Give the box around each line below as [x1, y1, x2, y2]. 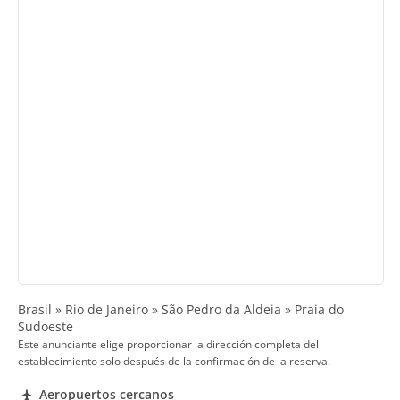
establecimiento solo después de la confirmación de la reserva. [18, 354, 330, 369]
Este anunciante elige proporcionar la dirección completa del [18, 337, 319, 352]
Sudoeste [18, 318, 73, 336]
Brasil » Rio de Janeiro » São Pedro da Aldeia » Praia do [18, 301, 344, 319]
